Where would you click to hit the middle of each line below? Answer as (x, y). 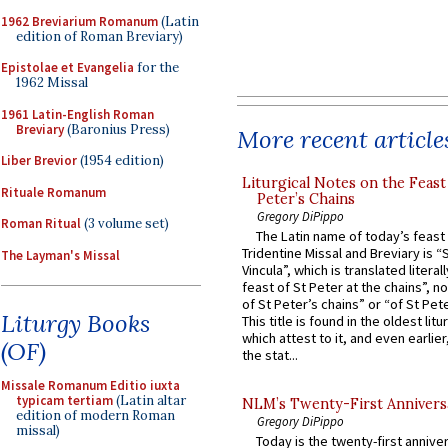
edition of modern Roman (95, 415)
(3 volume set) (125, 223)
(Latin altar (149, 400)
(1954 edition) (120, 160)
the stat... (270, 355)
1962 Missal (52, 82)
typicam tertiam (64, 400)
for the (156, 67)
